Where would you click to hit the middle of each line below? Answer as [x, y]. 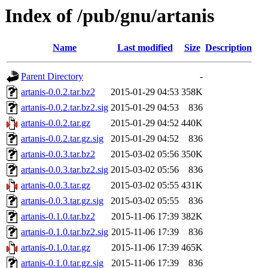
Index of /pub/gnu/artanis [109, 16]
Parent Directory [52, 77]
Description [229, 48]
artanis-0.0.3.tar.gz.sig [62, 201]
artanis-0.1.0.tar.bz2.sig [65, 232]
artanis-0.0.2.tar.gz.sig [62, 139]
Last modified [145, 48]
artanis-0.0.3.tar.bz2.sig [65, 170]
